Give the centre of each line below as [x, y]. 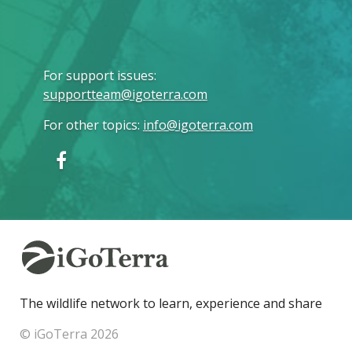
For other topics [90, 125]
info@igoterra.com [198, 125]
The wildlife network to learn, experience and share [171, 303]
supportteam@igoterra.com [125, 94]
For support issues [99, 75]
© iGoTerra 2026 [69, 334]
